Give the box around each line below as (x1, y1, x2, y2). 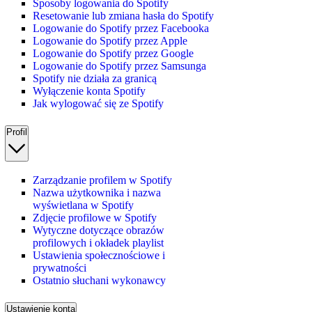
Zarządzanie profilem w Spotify (33, 174, 172, 187)
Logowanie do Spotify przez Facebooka (33, 22, 209, 34)
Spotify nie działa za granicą (33, 72, 157, 84)
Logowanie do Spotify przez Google (33, 47, 194, 59)
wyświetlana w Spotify (33, 199, 134, 212)
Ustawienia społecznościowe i (33, 249, 165, 262)
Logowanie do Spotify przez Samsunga (33, 59, 206, 72)
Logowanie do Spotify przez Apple (33, 34, 187, 47)
